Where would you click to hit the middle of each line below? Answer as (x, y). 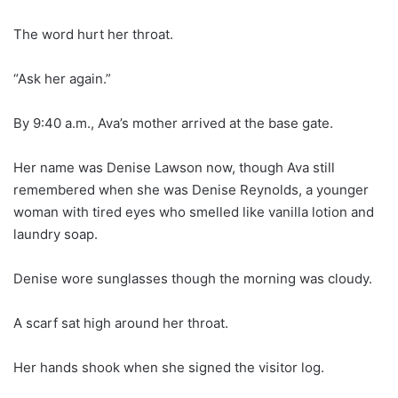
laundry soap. (56, 234)
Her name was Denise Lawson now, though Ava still (174, 167)
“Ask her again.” (62, 78)
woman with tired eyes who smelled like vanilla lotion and (194, 211)
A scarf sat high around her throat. (121, 322)
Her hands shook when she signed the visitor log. (169, 367)
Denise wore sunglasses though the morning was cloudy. (193, 278)
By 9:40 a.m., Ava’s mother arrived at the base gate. (173, 123)
